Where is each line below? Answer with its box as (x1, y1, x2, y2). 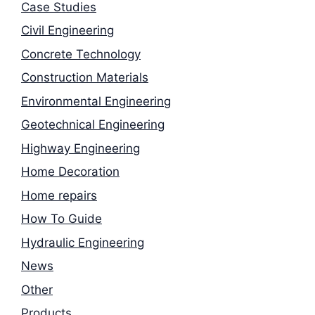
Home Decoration (21, 165, 120, 179)
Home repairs (21, 188, 97, 202)
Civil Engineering (21, 23, 114, 38)
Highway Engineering (21, 141, 140, 155)
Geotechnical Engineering (21, 117, 165, 132)
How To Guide (21, 212, 102, 226)
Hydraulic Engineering (21, 235, 144, 250)
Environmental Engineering (21, 94, 171, 108)
